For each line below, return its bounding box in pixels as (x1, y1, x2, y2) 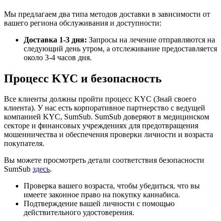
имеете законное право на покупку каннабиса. (24, 190, 180, 199)
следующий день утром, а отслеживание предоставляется (24, 44, 217, 53)
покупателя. (4, 139, 44, 148)
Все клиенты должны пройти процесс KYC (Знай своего (4, 95, 196, 104)
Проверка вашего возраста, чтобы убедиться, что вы (24, 182, 200, 190)
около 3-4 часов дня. (24, 53, 92, 62)
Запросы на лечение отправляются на (89, 35, 215, 44)
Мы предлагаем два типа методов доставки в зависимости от (4, 9, 210, 18)
